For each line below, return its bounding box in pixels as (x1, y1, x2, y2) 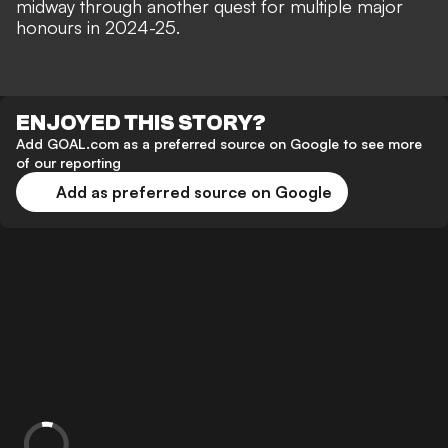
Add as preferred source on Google (56, 182, 332, 203)
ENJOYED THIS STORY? (16, 110, 266, 137)
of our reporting (16, 154, 121, 172)
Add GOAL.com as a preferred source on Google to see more (16, 135, 422, 153)
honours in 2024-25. (16, 16, 180, 39)
